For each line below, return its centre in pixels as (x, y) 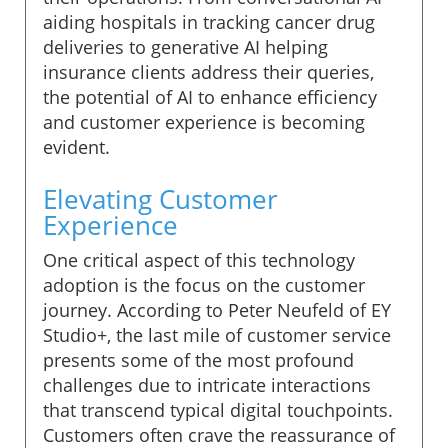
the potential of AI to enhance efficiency (210, 96)
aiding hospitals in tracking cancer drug (209, 21)
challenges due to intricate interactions (207, 384)
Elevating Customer (160, 198)
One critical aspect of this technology (199, 259)
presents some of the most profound (198, 359)
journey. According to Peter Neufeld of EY (217, 309)
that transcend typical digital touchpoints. (218, 409)
